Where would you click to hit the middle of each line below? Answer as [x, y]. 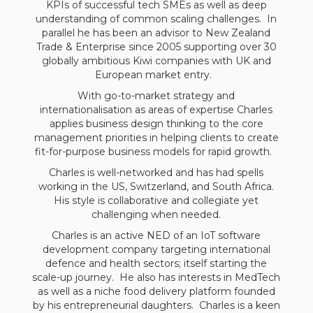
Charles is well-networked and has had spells [156, 173]
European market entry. [156, 75]
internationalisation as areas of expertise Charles [156, 110]
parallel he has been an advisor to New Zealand [156, 33]
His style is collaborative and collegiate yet [156, 201]
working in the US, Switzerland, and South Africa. [156, 187]
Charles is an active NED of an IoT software [156, 235]
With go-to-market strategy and [156, 96]
